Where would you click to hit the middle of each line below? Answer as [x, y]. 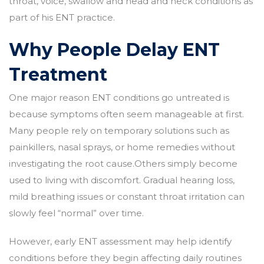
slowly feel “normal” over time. [76, 213]
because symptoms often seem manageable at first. [126, 114]
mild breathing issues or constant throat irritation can [127, 196]
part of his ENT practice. [62, 17]
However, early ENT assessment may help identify [120, 241]
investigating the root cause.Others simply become [123, 163]
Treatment [58, 74]
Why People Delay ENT [114, 49]
